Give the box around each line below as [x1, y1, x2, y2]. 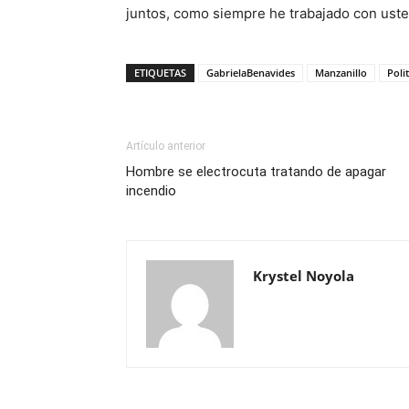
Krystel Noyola [253, 267, 354, 285]
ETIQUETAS [134, 66, 186, 79]
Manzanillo [315, 66, 367, 79]
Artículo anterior [126, 140, 205, 152]
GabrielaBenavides [206, 66, 295, 79]
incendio [126, 183, 176, 199]
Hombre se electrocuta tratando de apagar [126, 163, 386, 180]
